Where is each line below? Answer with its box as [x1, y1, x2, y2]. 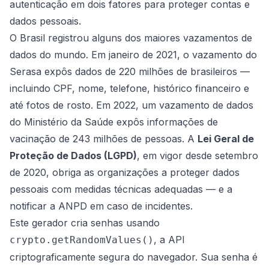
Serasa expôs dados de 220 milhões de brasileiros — [10, 65, 250, 77]
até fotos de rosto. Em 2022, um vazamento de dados [10, 99, 253, 111]
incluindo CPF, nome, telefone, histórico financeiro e [10, 82, 249, 94]
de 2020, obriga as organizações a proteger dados [10, 166, 240, 178]
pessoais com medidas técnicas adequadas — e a [10, 183, 232, 195]
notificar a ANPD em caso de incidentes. [10, 200, 193, 212]
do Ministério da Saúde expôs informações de [10, 116, 218, 128]
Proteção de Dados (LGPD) [10, 150, 137, 162]
